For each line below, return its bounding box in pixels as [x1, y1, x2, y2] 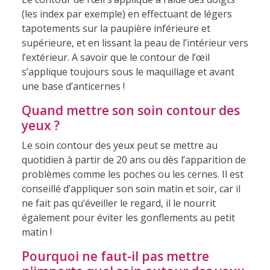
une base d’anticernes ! [21, 79, 125, 93]
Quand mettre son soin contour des [21, 101, 240, 119]
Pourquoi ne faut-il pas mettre [21, 247, 209, 265]
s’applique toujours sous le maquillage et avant [21, 64, 234, 78]
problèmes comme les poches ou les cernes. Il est [21, 167, 243, 181]
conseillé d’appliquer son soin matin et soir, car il [21, 181, 240, 195]
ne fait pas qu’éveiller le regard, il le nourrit [21, 196, 216, 210]
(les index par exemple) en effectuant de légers [21, 7, 232, 20]
